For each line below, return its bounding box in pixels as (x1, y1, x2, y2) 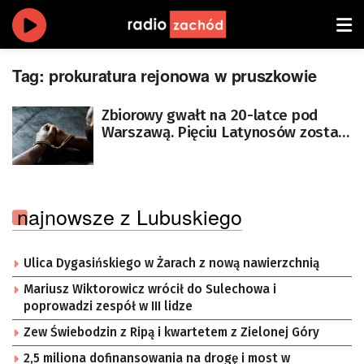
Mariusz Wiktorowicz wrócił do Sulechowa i (24, 281, 276, 297)
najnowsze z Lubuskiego (17, 201, 242, 231)
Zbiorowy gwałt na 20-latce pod (102, 106, 318, 124)
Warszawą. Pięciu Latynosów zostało (102, 123, 352, 141)
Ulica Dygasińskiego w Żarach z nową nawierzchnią (24, 255, 319, 271)
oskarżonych (102, 140, 187, 158)
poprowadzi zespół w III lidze (24, 298, 193, 314)
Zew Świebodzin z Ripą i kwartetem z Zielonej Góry (24, 324, 319, 340)
